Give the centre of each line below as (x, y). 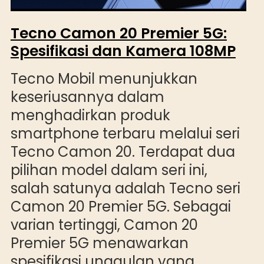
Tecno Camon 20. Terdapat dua (123, 152)
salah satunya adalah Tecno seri (125, 189)
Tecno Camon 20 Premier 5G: (118, 34)
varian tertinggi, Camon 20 (104, 225)
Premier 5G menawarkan (99, 243)
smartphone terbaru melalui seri (125, 134)
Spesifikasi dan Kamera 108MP (123, 51)
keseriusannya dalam (87, 97)
